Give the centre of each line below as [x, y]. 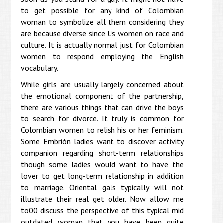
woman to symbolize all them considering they [102, 22]
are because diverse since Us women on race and [102, 33]
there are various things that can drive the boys [102, 107]
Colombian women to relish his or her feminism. [102, 130]
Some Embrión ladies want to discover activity [102, 141]
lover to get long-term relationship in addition [102, 175]
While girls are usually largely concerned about [102, 84]
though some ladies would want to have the [102, 164]
